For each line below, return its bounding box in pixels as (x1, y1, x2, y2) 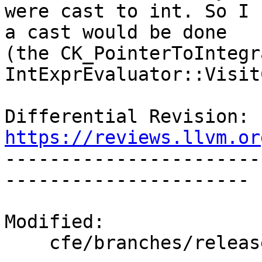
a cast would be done (5, 22, 227, 43)
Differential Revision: (249, 106, 260, 127)
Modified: (5, 211, 105, 233)
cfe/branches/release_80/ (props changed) (5, 232, 49, 254)
